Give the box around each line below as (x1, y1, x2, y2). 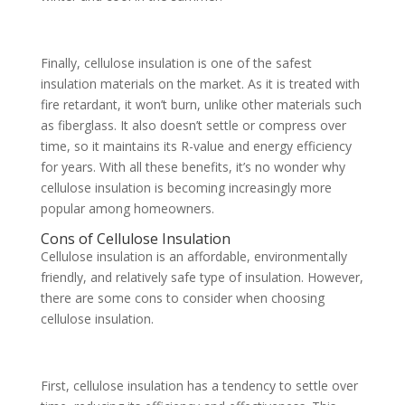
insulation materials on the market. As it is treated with (40, 75, 360, 93)
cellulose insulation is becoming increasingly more (40, 179, 332, 197)
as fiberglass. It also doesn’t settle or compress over (40, 117, 346, 135)
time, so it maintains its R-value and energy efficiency (40, 137, 352, 155)
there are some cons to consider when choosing (40, 289, 325, 307)
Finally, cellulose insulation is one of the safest (40, 54, 312, 72)
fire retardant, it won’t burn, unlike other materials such (40, 96, 362, 114)
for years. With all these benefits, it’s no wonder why (40, 158, 345, 176)
